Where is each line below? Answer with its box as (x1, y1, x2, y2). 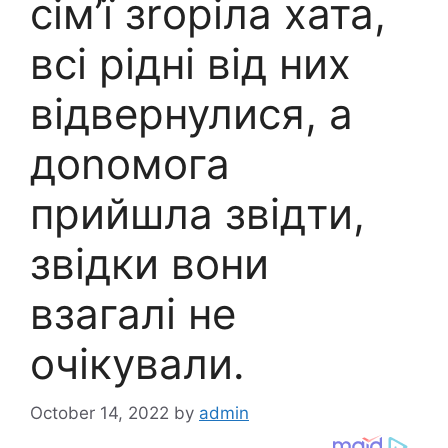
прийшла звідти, (30, 188, 365, 240)
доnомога (30, 138, 230, 190)
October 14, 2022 (30, 402, 169, 423)
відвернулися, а (30, 88, 353, 140)
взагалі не (30, 288, 236, 340)
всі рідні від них (30, 38, 351, 90)
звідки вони (30, 238, 269, 290)
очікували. (30, 338, 245, 390)
